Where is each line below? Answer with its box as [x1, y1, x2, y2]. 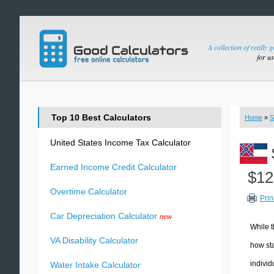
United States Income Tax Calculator [50, 138, 191, 147]
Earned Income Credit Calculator [50, 162, 177, 172]
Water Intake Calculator [50, 260, 141, 270]
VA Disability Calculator [50, 235, 138, 245]
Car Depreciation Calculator [50, 211, 157, 221]
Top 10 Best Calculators [51, 113, 151, 122]
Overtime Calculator [50, 187, 127, 196]
